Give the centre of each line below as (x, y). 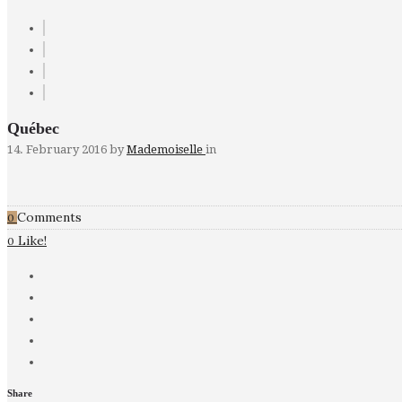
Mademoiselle (166, 150)
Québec (33, 129)
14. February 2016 (57, 150)
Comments (49, 218)
